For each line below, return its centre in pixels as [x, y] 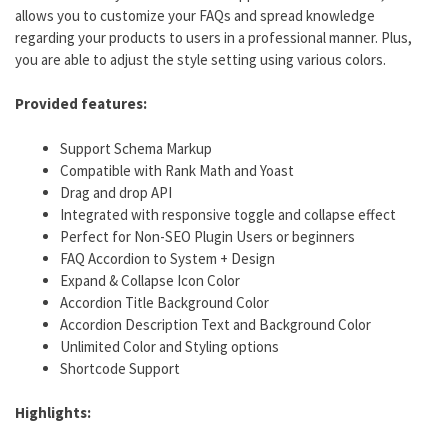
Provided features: [81, 104]
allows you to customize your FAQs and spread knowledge [195, 15]
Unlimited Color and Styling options [169, 346]
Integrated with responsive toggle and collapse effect [228, 214]
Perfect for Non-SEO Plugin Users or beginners [207, 236]
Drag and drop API [116, 192]
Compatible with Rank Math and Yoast [177, 170]
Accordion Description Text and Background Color [215, 324]
